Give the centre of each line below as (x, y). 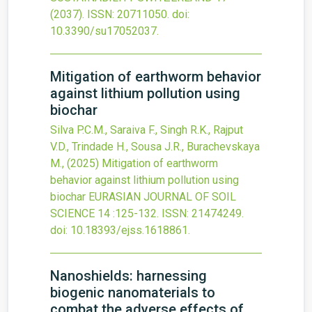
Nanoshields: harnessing (128, 276)
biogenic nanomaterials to (133, 292)
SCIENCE (72, 213)
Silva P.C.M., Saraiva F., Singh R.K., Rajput (147, 130)
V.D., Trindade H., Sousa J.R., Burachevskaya (155, 147)
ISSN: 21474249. (203, 213)
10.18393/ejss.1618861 (129, 230)
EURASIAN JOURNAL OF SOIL (162, 197)
